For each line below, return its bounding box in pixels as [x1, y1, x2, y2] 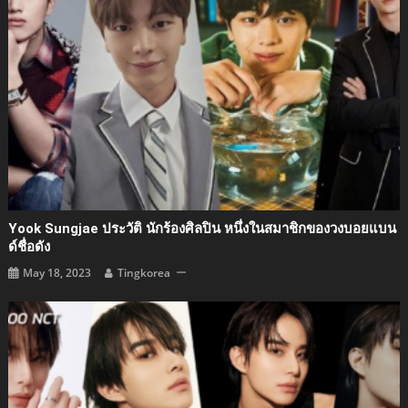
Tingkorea [117, 264, 171, 280]
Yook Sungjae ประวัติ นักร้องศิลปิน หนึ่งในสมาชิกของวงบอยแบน [8, 219, 397, 237]
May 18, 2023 [23, 264, 92, 280]
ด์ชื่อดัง [8, 238, 51, 255]
